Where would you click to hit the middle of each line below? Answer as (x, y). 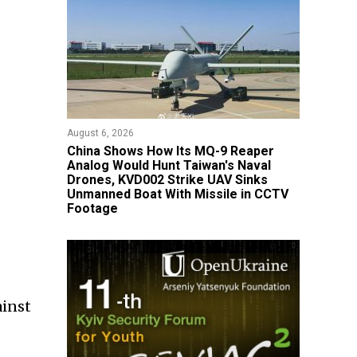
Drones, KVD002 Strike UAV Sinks (167, 180)
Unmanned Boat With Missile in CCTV (177, 194)
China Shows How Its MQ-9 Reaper (170, 151)
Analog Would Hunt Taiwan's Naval (169, 165)
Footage (92, 208)
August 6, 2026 (100, 133)
